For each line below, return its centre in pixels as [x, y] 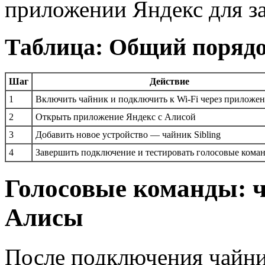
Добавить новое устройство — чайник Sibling [128, 134]
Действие [169, 81]
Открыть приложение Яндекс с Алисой [116, 117]
